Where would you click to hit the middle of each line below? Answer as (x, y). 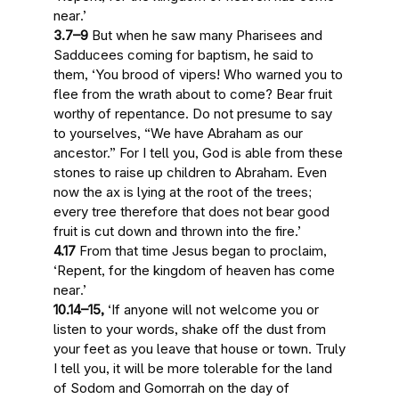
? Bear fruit (299, 94)
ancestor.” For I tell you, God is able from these (198, 153)
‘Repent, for (92, 270)
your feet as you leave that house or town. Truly (199, 349)
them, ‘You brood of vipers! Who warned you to (198, 74)
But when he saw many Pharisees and (205, 35)
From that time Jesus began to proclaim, (201, 251)
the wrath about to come (190, 94)
